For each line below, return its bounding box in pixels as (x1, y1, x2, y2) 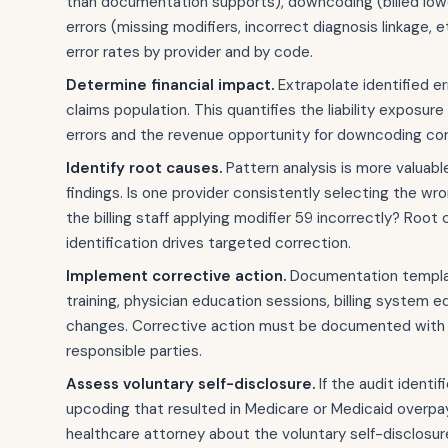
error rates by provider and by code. (66, 42, 313, 62)
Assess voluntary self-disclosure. (66, 374, 315, 394)
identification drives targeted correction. (66, 233, 351, 253)
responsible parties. (66, 341, 202, 361)
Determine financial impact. (66, 75, 274, 95)
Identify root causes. (66, 158, 222, 178)
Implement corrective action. (66, 266, 286, 286)
